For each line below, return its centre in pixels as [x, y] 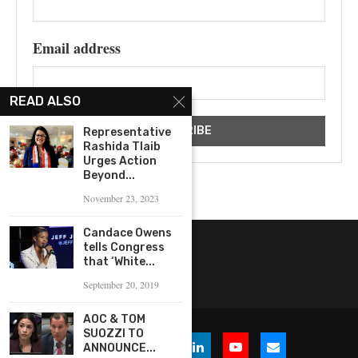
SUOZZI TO [113, 334]
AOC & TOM [114, 319]
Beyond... [109, 175]
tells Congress [124, 247]
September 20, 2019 [121, 284]
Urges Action [120, 161]
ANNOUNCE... [119, 348]
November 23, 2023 [121, 198]
